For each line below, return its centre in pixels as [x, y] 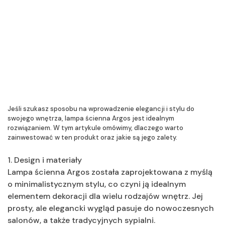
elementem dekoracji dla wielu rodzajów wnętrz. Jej [105, 196]
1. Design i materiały [45, 160]
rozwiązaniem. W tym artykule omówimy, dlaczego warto [95, 128]
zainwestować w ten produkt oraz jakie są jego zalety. [92, 137]
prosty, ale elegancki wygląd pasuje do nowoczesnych [111, 208]
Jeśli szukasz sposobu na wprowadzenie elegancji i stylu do [101, 108]
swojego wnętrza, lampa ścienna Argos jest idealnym [91, 118]
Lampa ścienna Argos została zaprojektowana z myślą [110, 172]
